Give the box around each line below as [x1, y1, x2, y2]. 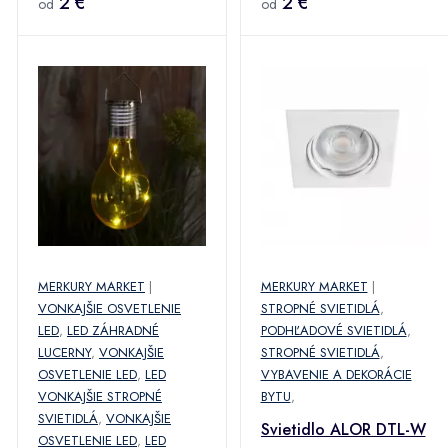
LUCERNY [38, 343, 91, 362]
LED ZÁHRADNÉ [67, 321, 159, 340]
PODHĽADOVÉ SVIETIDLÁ [260, 321, 407, 340]
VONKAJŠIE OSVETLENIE [38, 299, 181, 318]
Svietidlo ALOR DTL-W [260, 418, 426, 441]
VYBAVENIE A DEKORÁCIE [260, 365, 412, 384]
